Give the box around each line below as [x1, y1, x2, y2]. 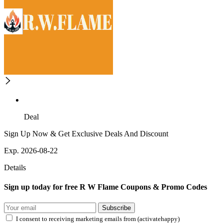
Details [4, 163, 26, 172]
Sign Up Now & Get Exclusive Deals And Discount [4, 129, 168, 138]
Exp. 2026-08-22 [4, 146, 58, 155]
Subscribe [102, 204, 131, 212]
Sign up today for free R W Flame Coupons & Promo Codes [4, 183, 207, 192]
